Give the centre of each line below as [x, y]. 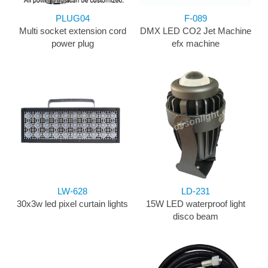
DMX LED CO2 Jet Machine [196, 31]
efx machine [196, 44]
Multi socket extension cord [72, 31]
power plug [72, 44]
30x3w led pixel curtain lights [72, 204]
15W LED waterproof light [196, 204]
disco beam [196, 217]
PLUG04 [72, 19]
